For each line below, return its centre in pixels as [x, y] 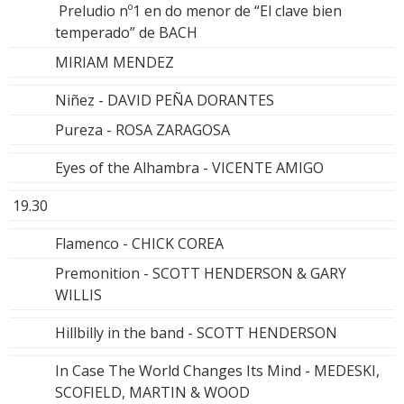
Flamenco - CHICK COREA [139, 243]
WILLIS [78, 294]
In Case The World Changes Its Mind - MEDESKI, [217, 370]
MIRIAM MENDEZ [115, 62]
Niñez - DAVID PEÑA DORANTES [165, 100]
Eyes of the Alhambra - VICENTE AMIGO [189, 167]
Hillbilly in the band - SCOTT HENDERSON [196, 332]
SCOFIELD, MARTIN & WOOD [152, 392]
